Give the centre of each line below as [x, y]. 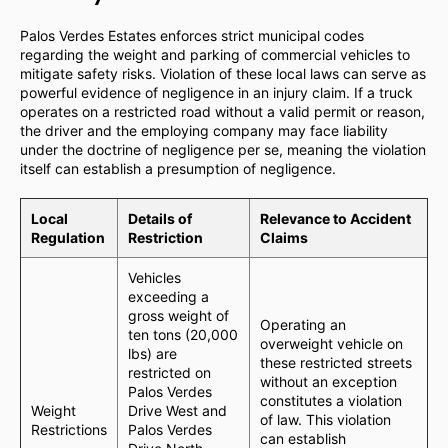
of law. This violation [325, 419]
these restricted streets [336, 362]
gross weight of [178, 315]
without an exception [328, 381]
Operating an [303, 324]
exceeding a [168, 296]
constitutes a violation [331, 400]
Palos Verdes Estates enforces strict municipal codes [192, 35]
